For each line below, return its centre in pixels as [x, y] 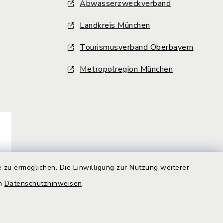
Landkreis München [115, 26]
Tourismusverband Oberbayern [137, 48]
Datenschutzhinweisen [43, 183]
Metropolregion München [126, 69]
